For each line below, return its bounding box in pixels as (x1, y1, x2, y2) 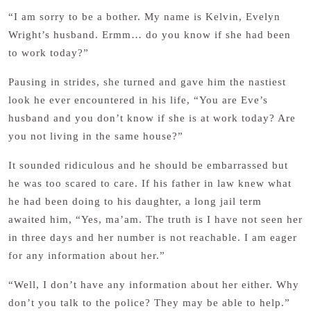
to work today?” (8, 47, 89, 58)
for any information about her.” (8, 250, 165, 261)
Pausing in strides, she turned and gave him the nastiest (8, 76, 286, 87)
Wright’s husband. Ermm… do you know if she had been (8, 29, 291, 40)
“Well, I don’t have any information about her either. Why (8, 279, 299, 290)
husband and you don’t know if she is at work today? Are (8, 112, 296, 124)
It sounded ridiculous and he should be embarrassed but (8, 160, 288, 171)
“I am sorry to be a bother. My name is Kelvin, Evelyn (8, 11, 280, 22)
